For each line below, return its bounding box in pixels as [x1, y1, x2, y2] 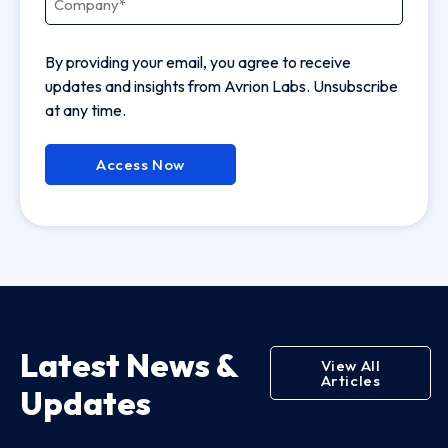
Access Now [96, 154, 185, 174]
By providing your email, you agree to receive [45, 51, 351, 72]
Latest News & [20, 344, 238, 385]
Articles [320, 370, 381, 390]
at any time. [45, 99, 126, 120]
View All [320, 355, 381, 375]
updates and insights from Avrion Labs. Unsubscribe [45, 75, 398, 96]
